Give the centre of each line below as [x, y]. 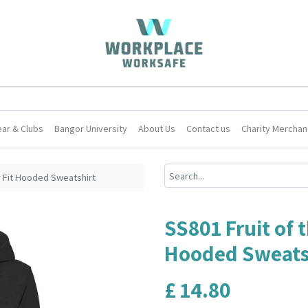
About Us [157, 129]
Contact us [209, 129]
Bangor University [91, 129]
